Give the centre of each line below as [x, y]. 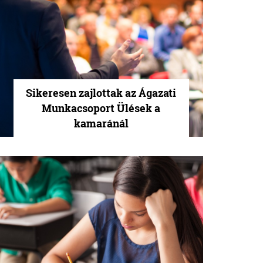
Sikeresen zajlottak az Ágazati [101, 92]
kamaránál [101, 123]
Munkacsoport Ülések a [101, 108]
